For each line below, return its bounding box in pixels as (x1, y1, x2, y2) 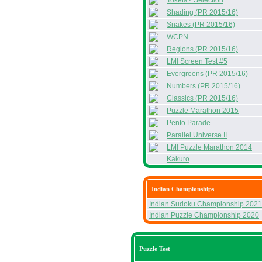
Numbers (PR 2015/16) (167, 82, 240, 90)
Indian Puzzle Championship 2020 (149, 211, 259, 219)
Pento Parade (167, 119, 211, 127)
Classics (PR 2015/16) (167, 94, 238, 102)
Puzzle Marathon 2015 (167, 106, 239, 115)
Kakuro (167, 155, 189, 163)
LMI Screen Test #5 (167, 57, 227, 65)
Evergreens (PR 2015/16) (167, 70, 248, 78)
